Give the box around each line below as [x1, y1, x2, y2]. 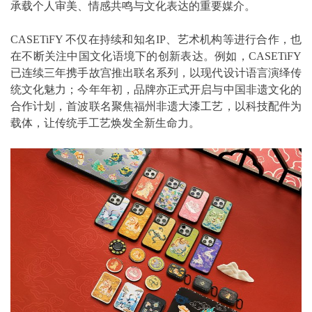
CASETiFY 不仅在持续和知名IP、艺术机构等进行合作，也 [10, 33, 302, 45]
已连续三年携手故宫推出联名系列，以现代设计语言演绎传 [10, 66, 302, 79]
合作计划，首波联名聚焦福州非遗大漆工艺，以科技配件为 [10, 100, 302, 112]
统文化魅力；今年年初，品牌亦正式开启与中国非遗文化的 [10, 83, 302, 95]
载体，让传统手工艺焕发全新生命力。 [10, 116, 200, 129]
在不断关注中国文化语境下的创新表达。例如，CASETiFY [10, 49, 302, 62]
